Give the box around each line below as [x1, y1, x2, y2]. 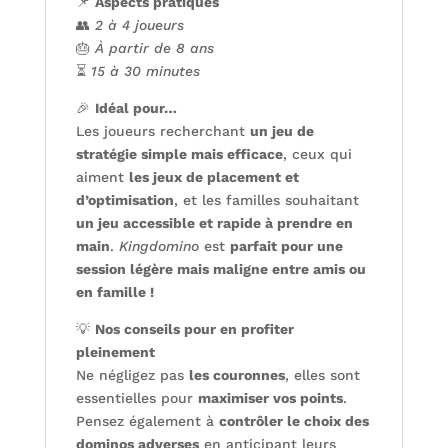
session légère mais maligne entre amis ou [75, 260, 366, 277]
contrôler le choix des [218, 412, 369, 429]
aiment [75, 168, 129, 185]
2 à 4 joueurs [94, 16, 184, 33]
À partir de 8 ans [94, 39, 214, 56]
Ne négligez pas [75, 366, 189, 383]
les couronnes [188, 366, 285, 383]
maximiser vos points [197, 389, 343, 406]
